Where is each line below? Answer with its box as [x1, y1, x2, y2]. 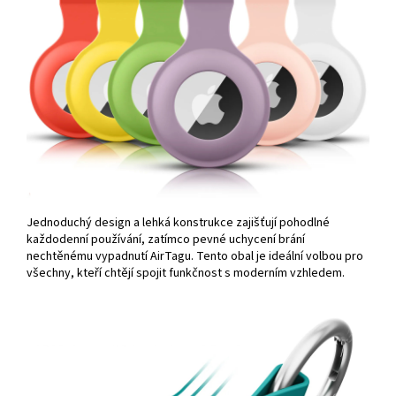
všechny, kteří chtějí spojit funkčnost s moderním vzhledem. [27, 263, 345, 282]
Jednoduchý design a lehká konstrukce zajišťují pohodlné [27, 213, 330, 232]
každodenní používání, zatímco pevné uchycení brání [27, 230, 305, 248]
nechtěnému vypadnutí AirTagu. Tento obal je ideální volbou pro [27, 247, 363, 265]
